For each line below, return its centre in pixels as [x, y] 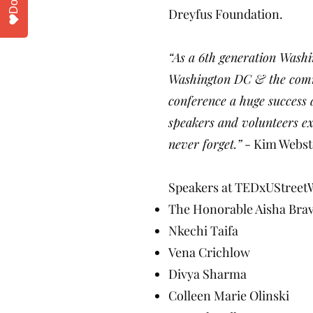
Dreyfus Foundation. [226, 14]
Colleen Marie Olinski [229, 296]
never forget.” [205, 144]
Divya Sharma [208, 274]
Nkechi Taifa [205, 231]
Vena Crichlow [209, 252]
